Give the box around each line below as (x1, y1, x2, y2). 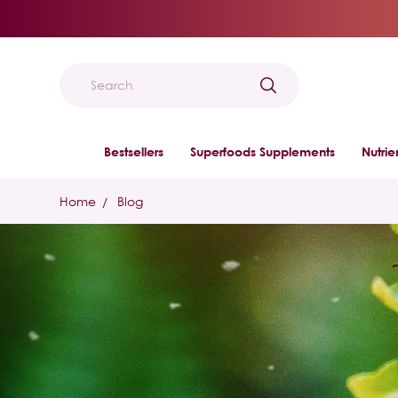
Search (91, 85, 139, 105)
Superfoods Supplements (189, 144, 335, 159)
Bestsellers (103, 144, 163, 159)
